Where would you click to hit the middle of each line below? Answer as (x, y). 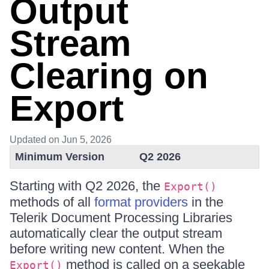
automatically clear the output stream (116, 233)
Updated (29, 140)
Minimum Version (60, 157)
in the (206, 202)
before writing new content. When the (117, 249)
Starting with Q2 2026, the (87, 186)
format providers (141, 202)
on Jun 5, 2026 (80, 140)
